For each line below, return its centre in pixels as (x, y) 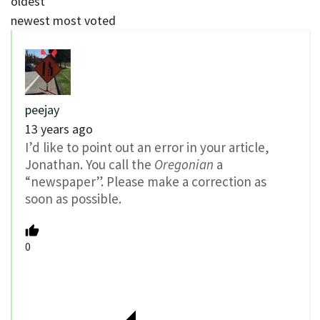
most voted (84, 21)
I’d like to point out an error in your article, (147, 147)
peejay (42, 110)
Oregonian (184, 165)
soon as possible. (73, 199)
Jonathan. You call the (90, 165)
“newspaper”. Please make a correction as (146, 182)
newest (30, 21)
